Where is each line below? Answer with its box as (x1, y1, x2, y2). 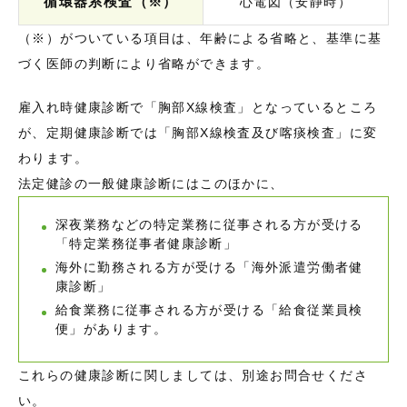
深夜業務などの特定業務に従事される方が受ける (55, 217, 363, 233)
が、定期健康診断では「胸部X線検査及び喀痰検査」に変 (18, 125, 378, 141)
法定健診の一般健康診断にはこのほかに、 (18, 176, 284, 192)
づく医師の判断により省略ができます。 (18, 56, 271, 72)
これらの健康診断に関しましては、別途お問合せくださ (18, 368, 368, 383)
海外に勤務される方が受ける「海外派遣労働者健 (55, 260, 363, 275)
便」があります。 (55, 322, 168, 337)
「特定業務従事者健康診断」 (55, 236, 238, 252)
